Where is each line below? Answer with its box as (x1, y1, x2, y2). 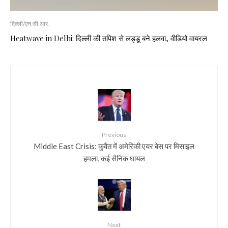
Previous (102, 130, 126, 138)
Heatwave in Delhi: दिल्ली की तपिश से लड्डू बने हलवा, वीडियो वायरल (10, 33, 207, 43)
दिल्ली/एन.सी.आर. (10, 19, 49, 27)
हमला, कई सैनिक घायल (83, 153, 145, 162)
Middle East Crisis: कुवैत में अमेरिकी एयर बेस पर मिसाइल (34, 140, 194, 150)
